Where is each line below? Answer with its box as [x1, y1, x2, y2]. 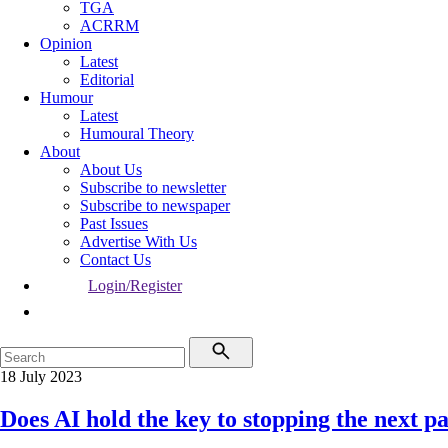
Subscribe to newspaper [80, 197, 230, 214]
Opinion [40, 35, 92, 52]
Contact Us [80, 251, 151, 268]
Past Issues [80, 215, 148, 232]
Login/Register [88, 277, 182, 294]
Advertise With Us [80, 233, 197, 250]
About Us [80, 161, 142, 178]
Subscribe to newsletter [80, 179, 226, 196]
